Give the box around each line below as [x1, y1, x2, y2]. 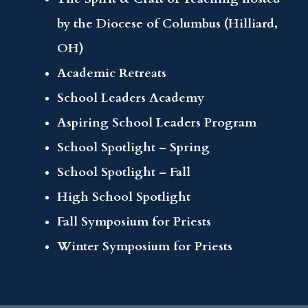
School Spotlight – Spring [57, 138, 210, 156]
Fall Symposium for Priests [57, 212, 212, 230]
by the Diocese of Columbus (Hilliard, [57, 14, 278, 32]
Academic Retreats [57, 64, 167, 82]
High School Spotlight [57, 188, 191, 206]
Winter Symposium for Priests [57, 237, 233, 255]
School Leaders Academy [57, 89, 205, 107]
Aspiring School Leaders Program [57, 113, 257, 131]
